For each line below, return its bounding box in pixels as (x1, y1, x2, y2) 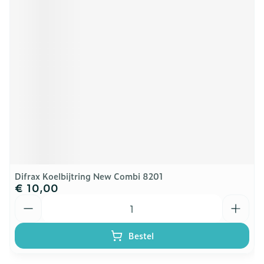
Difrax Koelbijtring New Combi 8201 (15, 170, 163, 182)
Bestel (128, 229, 154, 242)
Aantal (14, 193, 45, 207)
